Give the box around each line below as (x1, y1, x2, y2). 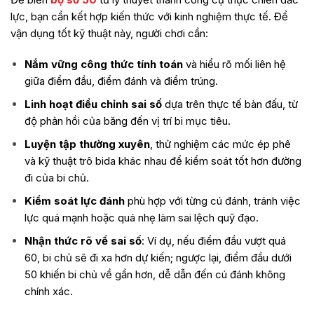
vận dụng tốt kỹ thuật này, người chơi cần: (11, 27, 208, 41)
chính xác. (24, 284, 73, 298)
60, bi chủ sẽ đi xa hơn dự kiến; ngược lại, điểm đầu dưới (24, 250, 292, 264)
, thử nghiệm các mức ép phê (149, 137, 291, 151)
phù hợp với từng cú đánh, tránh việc (124, 193, 301, 207)
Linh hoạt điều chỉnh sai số (24, 97, 162, 111)
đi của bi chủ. (24, 170, 89, 184)
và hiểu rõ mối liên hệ (182, 57, 286, 71)
